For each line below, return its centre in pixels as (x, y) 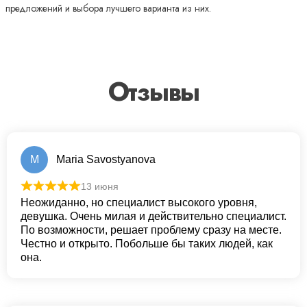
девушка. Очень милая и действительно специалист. (153, 217)
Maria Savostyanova (106, 159)
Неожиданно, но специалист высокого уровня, (139, 203)
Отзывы (153, 91)
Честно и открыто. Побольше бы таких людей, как (147, 244)
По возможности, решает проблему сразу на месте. (151, 230)
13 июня (99, 186)
